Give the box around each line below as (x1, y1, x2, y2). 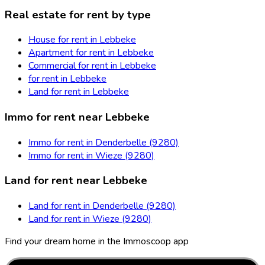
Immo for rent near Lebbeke (5, 109, 150, 125)
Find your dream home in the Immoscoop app (5, 235, 189, 248)
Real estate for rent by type (5, 7, 151, 22)
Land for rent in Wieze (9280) (28, 212, 151, 226)
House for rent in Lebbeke (28, 33, 136, 47)
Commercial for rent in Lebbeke (28, 59, 156, 73)
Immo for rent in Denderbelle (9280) (28, 135, 179, 149)
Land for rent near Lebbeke (5, 173, 147, 189)
